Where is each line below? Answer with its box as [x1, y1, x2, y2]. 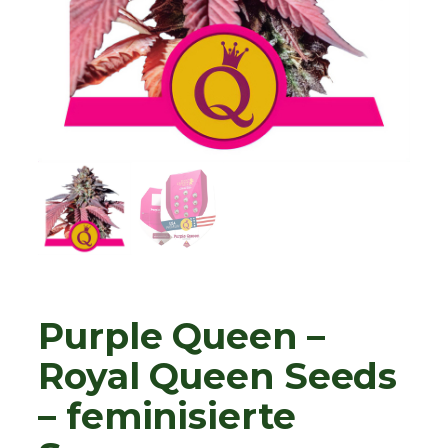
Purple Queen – [38, 314, 325, 359]
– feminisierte [38, 394, 296, 439]
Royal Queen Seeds [38, 354, 398, 399]
